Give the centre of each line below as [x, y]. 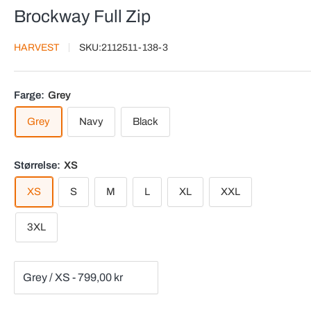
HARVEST [36, 47]
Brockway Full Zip [82, 16]
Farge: [30, 95]
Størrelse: [38, 165]
